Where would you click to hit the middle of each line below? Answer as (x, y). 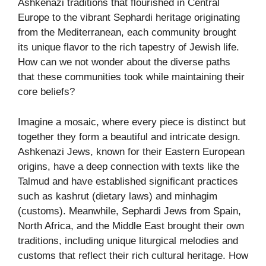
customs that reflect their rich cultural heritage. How (133, 255)
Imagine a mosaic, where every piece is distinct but (132, 122)
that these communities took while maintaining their (131, 77)
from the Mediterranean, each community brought (127, 33)
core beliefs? (46, 92)
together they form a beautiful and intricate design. (129, 137)
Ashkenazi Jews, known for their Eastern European (131, 151)
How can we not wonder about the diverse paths (124, 62)
